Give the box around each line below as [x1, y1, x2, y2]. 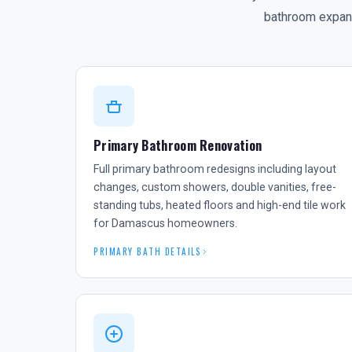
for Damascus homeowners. [93, 217, 237, 229]
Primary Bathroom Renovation [93, 136, 262, 155]
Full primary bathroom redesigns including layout [93, 163, 336, 175]
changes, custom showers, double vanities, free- [93, 181, 336, 193]
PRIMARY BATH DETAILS [93, 245, 201, 258]
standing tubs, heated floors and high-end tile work [93, 199, 346, 211]
